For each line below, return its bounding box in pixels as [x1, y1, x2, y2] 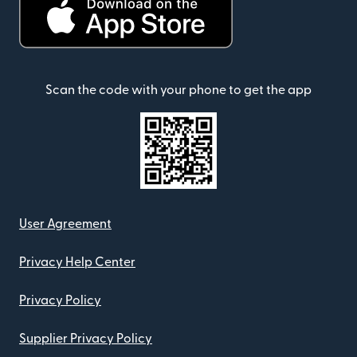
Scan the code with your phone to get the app [45, 84, 312, 97]
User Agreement [19, 218, 112, 231]
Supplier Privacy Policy [19, 332, 152, 346]
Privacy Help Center [19, 256, 135, 269]
